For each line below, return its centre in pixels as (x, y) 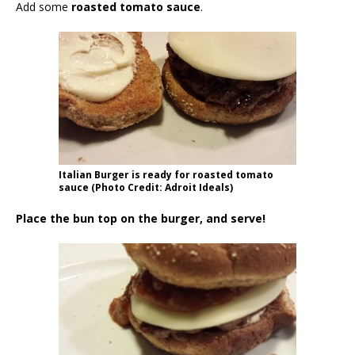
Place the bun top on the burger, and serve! (141, 218)
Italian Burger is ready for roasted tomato (166, 174)
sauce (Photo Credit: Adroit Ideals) (146, 187)
